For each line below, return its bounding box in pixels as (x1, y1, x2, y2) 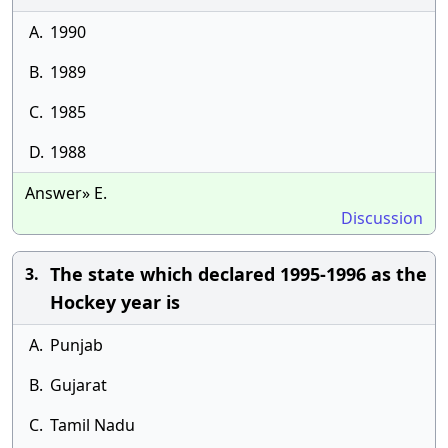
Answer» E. (25, 182, 107, 204)
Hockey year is (50, 290, 180, 314)
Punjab (50, 334, 103, 356)
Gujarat (50, 374, 107, 396)
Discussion (341, 207, 423, 229)
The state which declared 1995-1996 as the (50, 262, 427, 286)
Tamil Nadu (50, 414, 135, 436)
